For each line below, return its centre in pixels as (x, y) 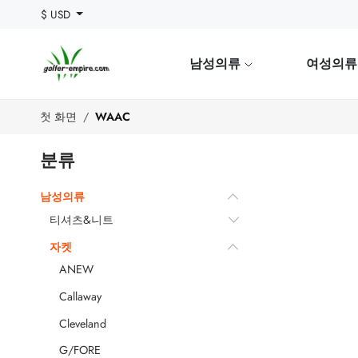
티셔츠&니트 (82, 219)
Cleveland (83, 323)
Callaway (80, 296)
